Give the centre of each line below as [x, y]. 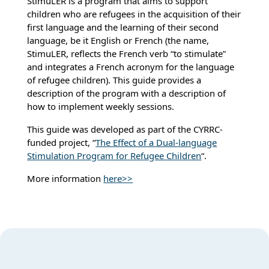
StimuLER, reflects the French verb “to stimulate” [127, 53]
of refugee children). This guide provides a [114, 80]
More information [65, 178]
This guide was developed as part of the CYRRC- [125, 129]
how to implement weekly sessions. [101, 106]
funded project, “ [62, 142]
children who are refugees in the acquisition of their [134, 14]
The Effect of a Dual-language [156, 142]
